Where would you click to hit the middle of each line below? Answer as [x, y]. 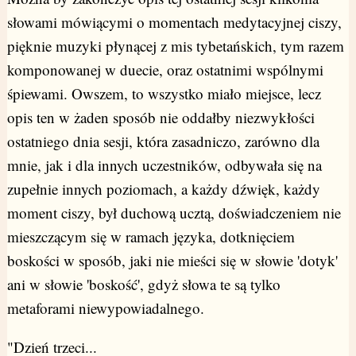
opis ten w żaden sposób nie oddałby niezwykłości [161, 118]
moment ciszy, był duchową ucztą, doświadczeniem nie [174, 213]
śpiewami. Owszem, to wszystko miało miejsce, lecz [164, 94]
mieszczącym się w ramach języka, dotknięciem [151, 237]
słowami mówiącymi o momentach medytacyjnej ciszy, [174, 22]
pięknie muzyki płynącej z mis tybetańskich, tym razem [175, 46]
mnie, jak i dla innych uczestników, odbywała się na [164, 165]
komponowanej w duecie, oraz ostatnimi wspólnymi [165, 70]
